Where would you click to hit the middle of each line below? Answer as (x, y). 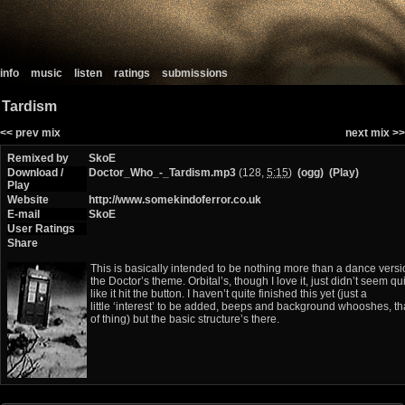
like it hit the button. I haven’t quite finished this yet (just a (229, 294)
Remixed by (38, 159)
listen (88, 73)
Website (28, 200)
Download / (35, 173)
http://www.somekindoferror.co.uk (175, 200)
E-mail (24, 215)
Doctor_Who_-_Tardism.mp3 (162, 173)
